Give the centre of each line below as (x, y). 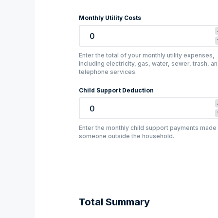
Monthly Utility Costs (110, 18)
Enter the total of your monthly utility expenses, (147, 55)
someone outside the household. (127, 136)
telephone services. (108, 72)
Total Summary (114, 202)
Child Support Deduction (116, 91)
